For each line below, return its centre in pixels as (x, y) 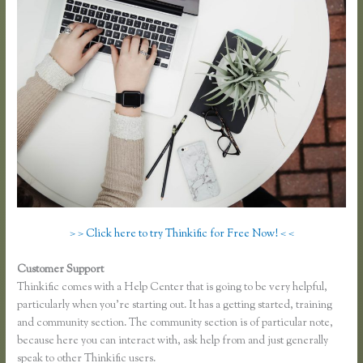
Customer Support (62, 269)
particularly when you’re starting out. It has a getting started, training (175, 305)
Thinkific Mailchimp (154, 269)
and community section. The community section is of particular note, (175, 323)
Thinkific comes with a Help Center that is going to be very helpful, (173, 287)
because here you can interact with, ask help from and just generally (173, 341)
